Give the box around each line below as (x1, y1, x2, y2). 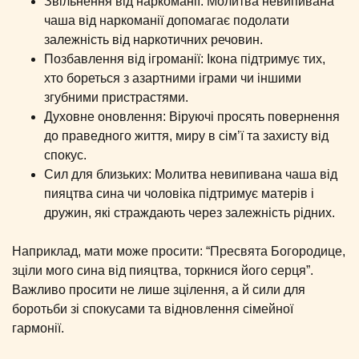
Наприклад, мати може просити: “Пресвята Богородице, (12, 244, 345, 258)
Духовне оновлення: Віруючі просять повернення (44, 109, 340, 123)
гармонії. (12, 321, 64, 335)
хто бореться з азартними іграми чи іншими (44, 71, 301, 85)
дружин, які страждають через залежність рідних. (44, 205, 335, 220)
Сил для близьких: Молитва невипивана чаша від (44, 167, 337, 181)
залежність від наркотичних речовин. (44, 32, 263, 46)
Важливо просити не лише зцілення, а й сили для (12, 282, 305, 296)
